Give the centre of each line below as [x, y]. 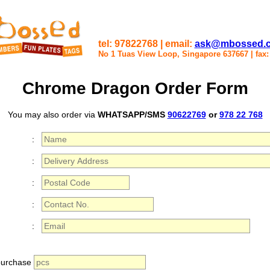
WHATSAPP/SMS [132, 114]
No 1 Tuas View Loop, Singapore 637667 [174, 54]
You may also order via [52, 114]
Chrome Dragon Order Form [135, 88]
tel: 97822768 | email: [146, 44]
